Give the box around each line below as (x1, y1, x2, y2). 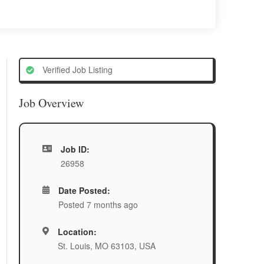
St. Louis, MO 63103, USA (57, 240, 156, 252)
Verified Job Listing (40, 64, 113, 75)
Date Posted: (58, 184, 111, 196)
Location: (57, 226, 97, 237)
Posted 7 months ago (58, 199, 138, 210)
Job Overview (19, 95, 84, 111)
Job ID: (60, 143, 90, 155)
